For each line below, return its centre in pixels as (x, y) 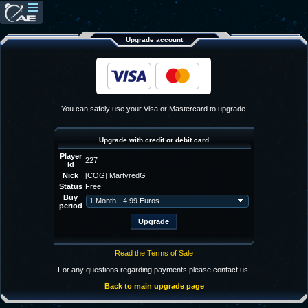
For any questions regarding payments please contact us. (154, 269)
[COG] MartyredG (115, 175)
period (70, 206)
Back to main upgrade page (154, 286)
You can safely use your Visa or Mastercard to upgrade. (154, 109)
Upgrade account (154, 40)
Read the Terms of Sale (154, 253)
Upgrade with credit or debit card (154, 140)
